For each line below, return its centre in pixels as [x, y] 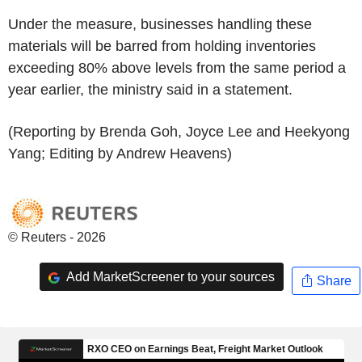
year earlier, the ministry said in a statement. [150, 90]
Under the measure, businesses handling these [160, 24]
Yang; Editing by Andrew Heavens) [120, 154]
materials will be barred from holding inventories [162, 46]
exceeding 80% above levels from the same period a [177, 68]
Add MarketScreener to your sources [169, 276]
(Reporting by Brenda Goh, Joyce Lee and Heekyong [179, 132]
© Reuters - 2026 [57, 237]
